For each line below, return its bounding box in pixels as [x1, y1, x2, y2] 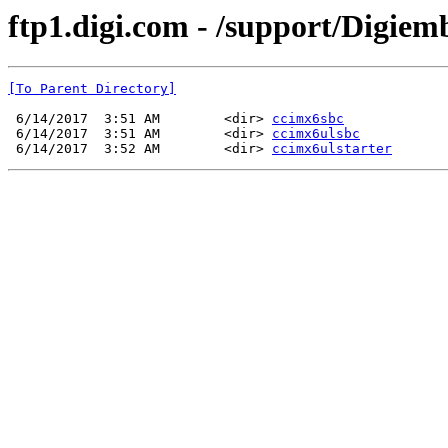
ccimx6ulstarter [272, 141, 392, 157]
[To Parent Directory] [8, 81, 176, 97]
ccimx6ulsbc [272, 126, 360, 142]
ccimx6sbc [272, 111, 344, 127]
